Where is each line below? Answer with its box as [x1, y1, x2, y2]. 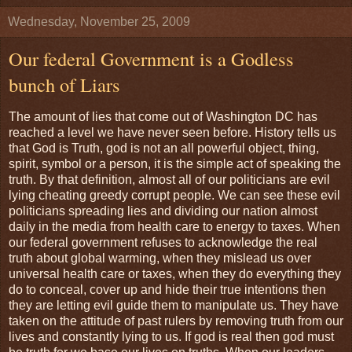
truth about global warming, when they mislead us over [9, 251, 311, 266]
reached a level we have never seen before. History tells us [9, 126, 336, 140]
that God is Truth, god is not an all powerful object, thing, [9, 141, 319, 156]
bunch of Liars [9, 71, 120, 97]
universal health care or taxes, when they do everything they [9, 267, 341, 281]
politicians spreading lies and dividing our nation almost [9, 204, 317, 218]
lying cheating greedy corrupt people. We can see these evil [9, 189, 340, 203]
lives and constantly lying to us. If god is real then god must [9, 330, 334, 344]
